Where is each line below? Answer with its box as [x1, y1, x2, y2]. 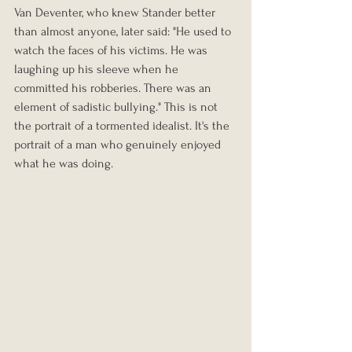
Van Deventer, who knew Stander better [14, 5, 218, 20]
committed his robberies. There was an [14, 81, 214, 96]
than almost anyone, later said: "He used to [14, 24, 234, 39]
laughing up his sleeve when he [14, 62, 181, 77]
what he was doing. [14, 156, 113, 171]
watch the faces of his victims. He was [14, 43, 211, 58]
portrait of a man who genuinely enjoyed [14, 137, 224, 152]
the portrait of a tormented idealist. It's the [14, 119, 233, 134]
